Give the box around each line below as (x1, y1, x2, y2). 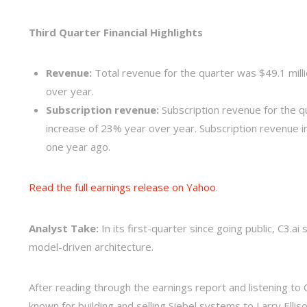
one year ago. (45, 140, 110, 154)
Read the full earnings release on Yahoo (29, 180, 216, 195)
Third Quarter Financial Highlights (29, 25, 203, 39)
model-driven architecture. (29, 239, 153, 254)
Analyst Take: (29, 221, 99, 235)
